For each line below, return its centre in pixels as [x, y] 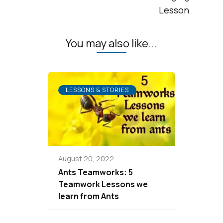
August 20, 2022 [86, 159]
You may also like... [111, 44]
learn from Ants [89, 196]
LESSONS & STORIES [97, 90]
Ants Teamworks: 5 [96, 172]
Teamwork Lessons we [103, 184]
